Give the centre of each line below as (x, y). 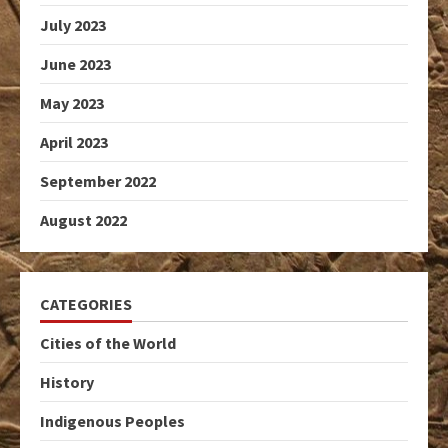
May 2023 (72, 103)
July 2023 (73, 25)
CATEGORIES (86, 304)
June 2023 (75, 64)
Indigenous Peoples (112, 421)
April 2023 (74, 142)
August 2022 (83, 220)
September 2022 (98, 181)
